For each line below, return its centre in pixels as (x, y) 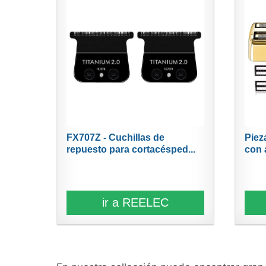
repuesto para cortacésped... (131, 149)
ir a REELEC (135, 202)
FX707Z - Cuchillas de (115, 137)
